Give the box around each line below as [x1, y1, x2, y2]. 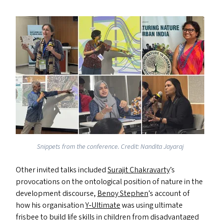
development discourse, [16, 188, 97, 199]
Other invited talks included [16, 165, 108, 175]
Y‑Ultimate [85, 200, 120, 211]
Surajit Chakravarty [108, 165, 170, 175]
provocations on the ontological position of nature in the [16, 176, 203, 187]
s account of [150, 188, 190, 199]
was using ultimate [120, 200, 183, 211]
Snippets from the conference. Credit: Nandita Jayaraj [36, 142, 184, 152]
